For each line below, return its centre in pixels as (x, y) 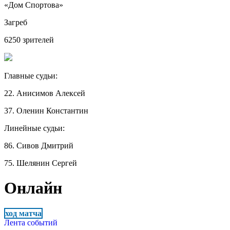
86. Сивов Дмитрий (39, 145)
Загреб (16, 22)
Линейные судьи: (35, 128)
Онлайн (33, 188)
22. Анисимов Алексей (45, 93)
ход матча (23, 213)
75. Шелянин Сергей (41, 163)
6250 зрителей (29, 40)
